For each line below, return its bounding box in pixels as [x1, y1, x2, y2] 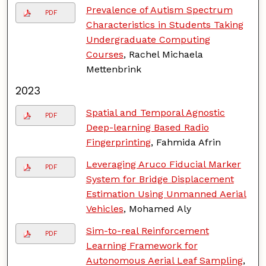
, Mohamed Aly [123, 202, 191, 214]
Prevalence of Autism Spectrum [85, 4, 233, 15]
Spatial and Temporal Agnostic [85, 106, 225, 118]
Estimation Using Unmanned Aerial [85, 188, 246, 199]
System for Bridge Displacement [85, 173, 234, 185]
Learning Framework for [85, 239, 198, 251]
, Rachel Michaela [123, 48, 203, 60]
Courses [85, 48, 123, 60]
